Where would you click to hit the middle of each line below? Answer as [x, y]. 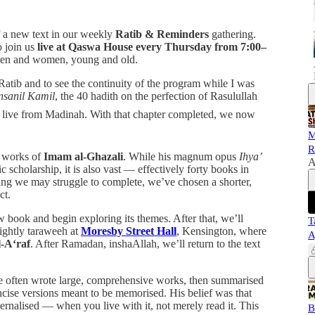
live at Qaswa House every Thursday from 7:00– [152, 46]
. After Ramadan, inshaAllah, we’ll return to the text [145, 243]
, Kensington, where [221, 231]
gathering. [232, 34]
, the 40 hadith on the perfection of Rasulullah [156, 96]
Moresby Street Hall [129, 231]
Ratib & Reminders [162, 34]
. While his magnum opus [181, 156]
